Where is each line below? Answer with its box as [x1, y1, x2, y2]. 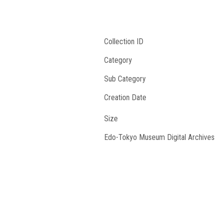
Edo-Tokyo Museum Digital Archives [104, 133, 215, 142]
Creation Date [104, 93, 146, 102]
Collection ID [104, 37, 143, 46]
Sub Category [104, 74, 146, 83]
